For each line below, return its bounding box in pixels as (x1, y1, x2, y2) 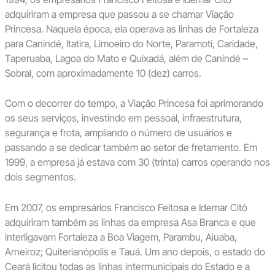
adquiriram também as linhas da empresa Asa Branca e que (4, 215, 256, 228)
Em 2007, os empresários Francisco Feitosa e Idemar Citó (4, 201, 247, 214)
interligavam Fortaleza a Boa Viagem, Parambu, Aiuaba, (4, 230, 237, 243)
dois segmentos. (4, 171, 76, 184)
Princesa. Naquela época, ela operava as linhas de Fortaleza (4, 22, 258, 35)
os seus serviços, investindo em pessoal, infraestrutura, (4, 112, 242, 125)
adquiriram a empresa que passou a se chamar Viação (4, 7, 234, 20)
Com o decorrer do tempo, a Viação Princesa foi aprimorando (4, 97, 263, 110)
